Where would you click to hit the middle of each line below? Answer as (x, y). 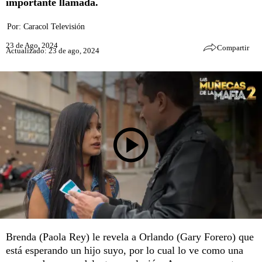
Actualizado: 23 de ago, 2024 (53, 50)
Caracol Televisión (54, 27)
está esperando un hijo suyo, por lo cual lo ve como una (125, 250)
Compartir (233, 48)
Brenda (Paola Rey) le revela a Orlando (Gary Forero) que (130, 237)
